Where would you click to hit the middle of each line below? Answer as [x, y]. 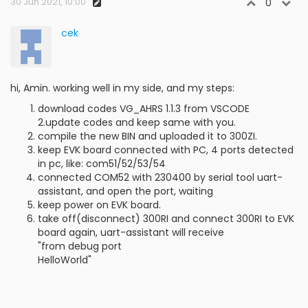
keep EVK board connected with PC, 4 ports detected [166, 150]
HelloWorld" [65, 260]
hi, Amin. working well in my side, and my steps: [122, 88]
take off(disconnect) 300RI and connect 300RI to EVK [166, 218]
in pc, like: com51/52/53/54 [102, 163]
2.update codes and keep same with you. [137, 122]
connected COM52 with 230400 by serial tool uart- [160, 177]
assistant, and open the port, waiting [125, 191]
